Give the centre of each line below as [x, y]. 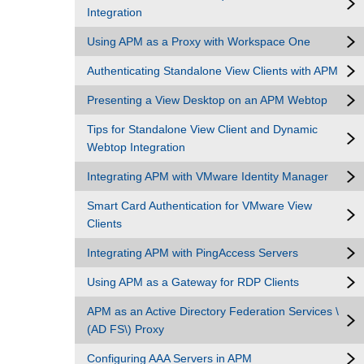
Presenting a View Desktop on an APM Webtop [207, 100]
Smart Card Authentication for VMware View [199, 206]
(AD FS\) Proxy [126, 329]
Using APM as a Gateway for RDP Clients [193, 282]
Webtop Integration [136, 147]
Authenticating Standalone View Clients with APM [212, 71]
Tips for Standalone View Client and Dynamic [202, 129]
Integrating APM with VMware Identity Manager [208, 176]
